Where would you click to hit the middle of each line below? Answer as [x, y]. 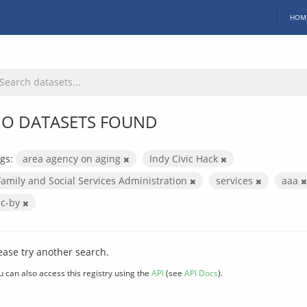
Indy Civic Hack [185, 158]
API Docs [201, 272]
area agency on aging [73, 158]
